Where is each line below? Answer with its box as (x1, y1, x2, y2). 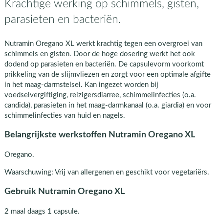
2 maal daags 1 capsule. (4, 208, 80, 216)
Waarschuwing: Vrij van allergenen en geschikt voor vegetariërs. (4, 168, 209, 176)
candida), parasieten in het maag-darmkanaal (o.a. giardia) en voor (4, 101, 211, 109)
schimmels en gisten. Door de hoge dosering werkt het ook (4, 50, 195, 58)
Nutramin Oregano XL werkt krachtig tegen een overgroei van (4, 40, 202, 47)
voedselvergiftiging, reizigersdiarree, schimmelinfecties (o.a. (4, 91, 196, 99)
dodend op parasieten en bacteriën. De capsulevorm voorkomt (4, 60, 204, 68)
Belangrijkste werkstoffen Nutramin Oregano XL (4, 131, 195, 139)
